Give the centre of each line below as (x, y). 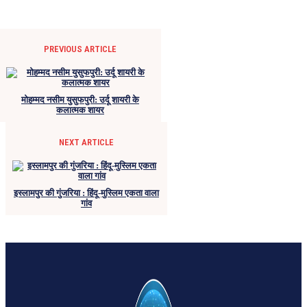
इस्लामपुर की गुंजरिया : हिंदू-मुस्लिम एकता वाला (86, 193)
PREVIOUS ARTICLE (80, 49)
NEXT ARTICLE (86, 143)
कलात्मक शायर (80, 110)
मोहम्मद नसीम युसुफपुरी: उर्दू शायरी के (80, 100)
